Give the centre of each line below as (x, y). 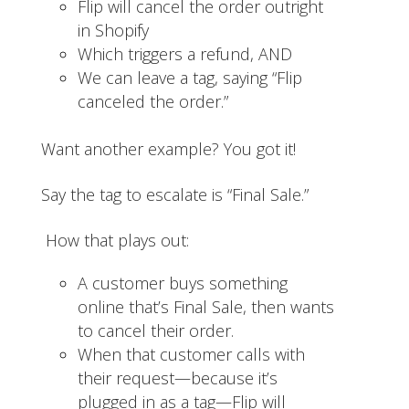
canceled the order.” (155, 101)
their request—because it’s (177, 378)
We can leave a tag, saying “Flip (189, 77)
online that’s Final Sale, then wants (205, 306)
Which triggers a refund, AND (187, 53)
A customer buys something (182, 283)
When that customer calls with (191, 354)
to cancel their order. (157, 330)
